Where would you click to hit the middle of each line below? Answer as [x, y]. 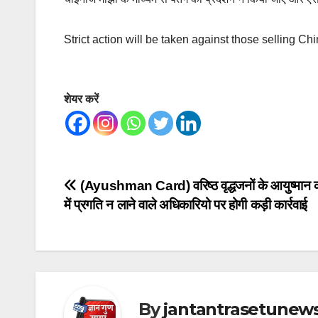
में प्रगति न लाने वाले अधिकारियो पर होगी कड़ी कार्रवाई [186, 205]
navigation [121, 220]
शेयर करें [81, 99]
